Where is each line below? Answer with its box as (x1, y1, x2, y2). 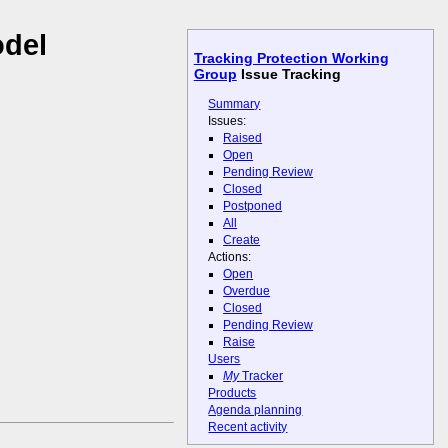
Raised (223, 130, 263, 145)
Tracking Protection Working (193, 50, 389, 67)
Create (223, 232, 261, 247)
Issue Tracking (236, 66, 341, 83)
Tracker (239, 369, 284, 384)
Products (208, 386, 257, 401)
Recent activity (208, 420, 288, 435)
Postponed (223, 198, 283, 213)
